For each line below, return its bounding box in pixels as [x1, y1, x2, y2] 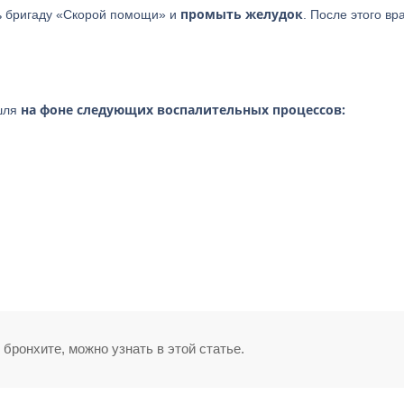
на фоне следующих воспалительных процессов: [21, 101, 345, 118]
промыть [180, 5, 242, 23]
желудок [245, 5, 303, 23]
